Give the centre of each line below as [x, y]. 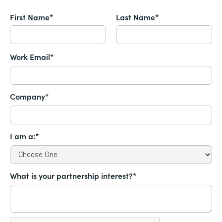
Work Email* [32, 57]
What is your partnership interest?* [73, 176]
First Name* [32, 17]
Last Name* [138, 17]
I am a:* [25, 136]
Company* [29, 96]
